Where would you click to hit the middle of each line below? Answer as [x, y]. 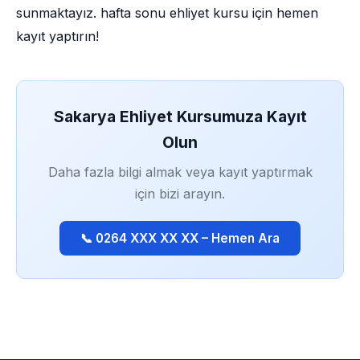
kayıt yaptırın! [57, 36]
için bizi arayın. [180, 194]
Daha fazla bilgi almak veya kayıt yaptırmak [180, 172]
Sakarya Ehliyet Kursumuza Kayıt [180, 117]
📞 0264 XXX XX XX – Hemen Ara [180, 238]
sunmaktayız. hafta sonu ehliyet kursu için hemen [167, 13]
